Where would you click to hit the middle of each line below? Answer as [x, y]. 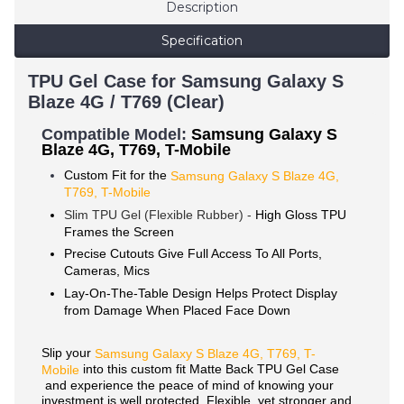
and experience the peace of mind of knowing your [188, 386]
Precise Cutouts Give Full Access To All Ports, [193, 254]
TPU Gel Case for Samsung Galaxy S [186, 82]
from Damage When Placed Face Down [177, 309]
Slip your [66, 352]
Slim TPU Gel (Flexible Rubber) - [160, 214]
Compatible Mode [109, 135]
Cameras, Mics [107, 271]
